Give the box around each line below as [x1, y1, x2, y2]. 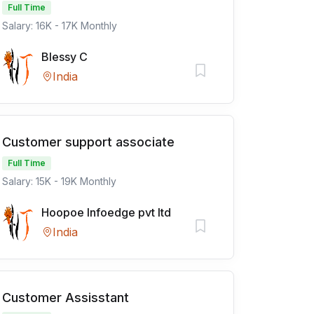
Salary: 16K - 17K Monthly [2, 20, 117, 32]
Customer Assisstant [2, 290, 129, 305]
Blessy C [41, 50, 88, 64]
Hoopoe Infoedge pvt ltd [41, 205, 171, 219]
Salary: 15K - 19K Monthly [2, 175, 116, 187]
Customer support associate [2, 135, 175, 149]
